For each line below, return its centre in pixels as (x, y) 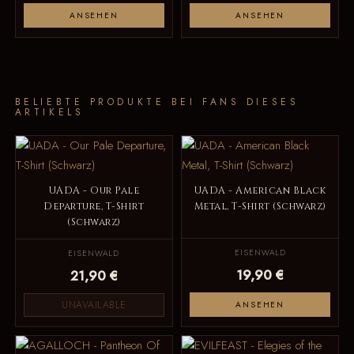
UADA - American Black (260, 191)
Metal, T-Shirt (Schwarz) (260, 207)
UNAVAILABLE (94, 305)
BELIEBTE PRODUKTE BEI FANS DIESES (157, 102)
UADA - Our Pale (94, 191)
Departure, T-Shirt (94, 207)
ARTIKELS (49, 112)
